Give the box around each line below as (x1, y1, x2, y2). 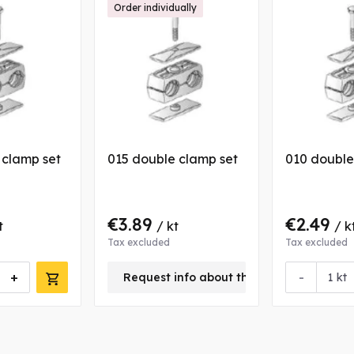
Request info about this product (123, 270, 308, 285)
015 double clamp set (107, 151, 238, 168)
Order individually (114, 2, 197, 14)
